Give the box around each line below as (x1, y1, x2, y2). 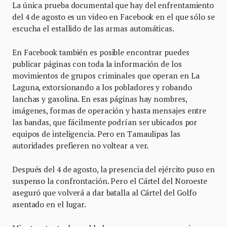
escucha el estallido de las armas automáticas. (12, 23, 174, 33)
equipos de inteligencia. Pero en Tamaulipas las (12, 128, 180, 139)
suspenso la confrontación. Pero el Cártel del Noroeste (12, 175, 207, 186)
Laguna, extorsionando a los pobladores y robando (12, 82, 192, 92)
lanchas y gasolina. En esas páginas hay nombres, (12, 93, 187, 104)
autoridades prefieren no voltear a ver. (12, 140, 149, 150)
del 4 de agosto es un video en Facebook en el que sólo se (12, 11, 215, 22)
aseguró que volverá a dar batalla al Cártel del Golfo (12, 187, 197, 198)
